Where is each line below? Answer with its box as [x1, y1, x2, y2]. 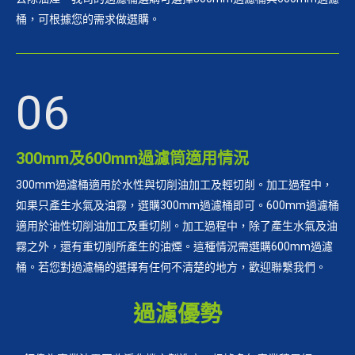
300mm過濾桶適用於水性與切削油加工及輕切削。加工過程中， [16, 178, 333, 191]
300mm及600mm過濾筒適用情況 [16, 149, 249, 168]
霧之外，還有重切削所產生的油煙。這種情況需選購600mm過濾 [16, 240, 333, 253]
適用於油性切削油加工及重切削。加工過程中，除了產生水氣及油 [16, 219, 338, 232]
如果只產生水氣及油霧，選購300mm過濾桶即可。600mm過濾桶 [16, 199, 339, 212]
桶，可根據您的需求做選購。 [16, 13, 160, 25]
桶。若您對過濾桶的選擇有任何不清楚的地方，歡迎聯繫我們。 [16, 261, 326, 273]
